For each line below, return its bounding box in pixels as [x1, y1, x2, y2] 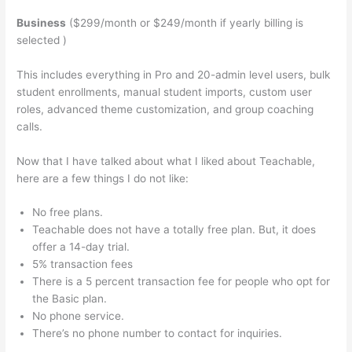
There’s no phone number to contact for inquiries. [32, 327, 283, 340]
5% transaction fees [32, 258, 134, 271]
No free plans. [32, 206, 104, 219]
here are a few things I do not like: [16, 171, 189, 185]
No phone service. [32, 310, 125, 323]
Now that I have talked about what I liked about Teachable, [16, 154, 316, 167]
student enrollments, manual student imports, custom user [16, 85, 313, 98]
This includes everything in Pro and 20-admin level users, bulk [16, 68, 331, 81]
